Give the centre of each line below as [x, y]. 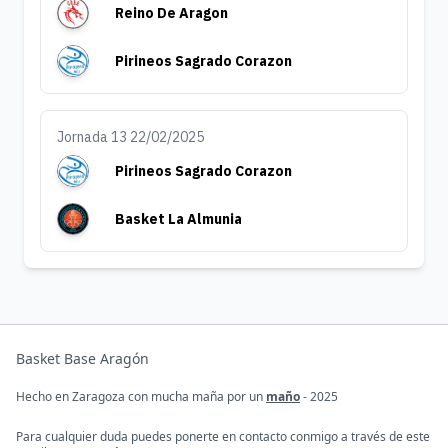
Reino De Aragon [172, 13]
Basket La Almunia [179, 219]
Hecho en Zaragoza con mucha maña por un [141, 396]
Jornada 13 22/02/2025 [130, 137]
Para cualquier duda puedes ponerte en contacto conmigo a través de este [223, 436]
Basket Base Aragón [82, 358]
